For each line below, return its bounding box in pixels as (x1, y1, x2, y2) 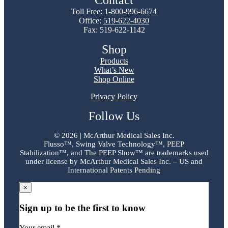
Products (100, 56, 128, 66)
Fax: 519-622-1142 (83, 25, 145, 35)
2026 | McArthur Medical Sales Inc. (61, 131, 175, 140)
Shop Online (94, 75, 134, 84)
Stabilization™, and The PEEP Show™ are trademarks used (19, 149, 209, 157)
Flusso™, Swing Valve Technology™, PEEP (44, 140, 184, 149)
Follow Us (89, 109, 139, 123)
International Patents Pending (68, 166, 160, 175)
